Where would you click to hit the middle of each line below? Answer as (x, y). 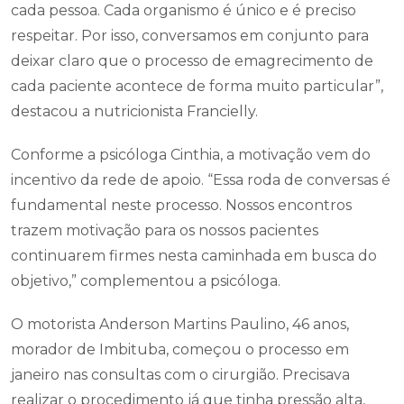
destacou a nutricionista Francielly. (134, 111)
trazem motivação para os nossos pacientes (165, 230)
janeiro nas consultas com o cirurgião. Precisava (180, 375)
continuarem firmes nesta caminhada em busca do (194, 256)
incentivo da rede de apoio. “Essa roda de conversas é (201, 180)
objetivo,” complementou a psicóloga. (146, 281)
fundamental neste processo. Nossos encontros (181, 205)
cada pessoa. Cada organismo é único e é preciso (184, 10)
